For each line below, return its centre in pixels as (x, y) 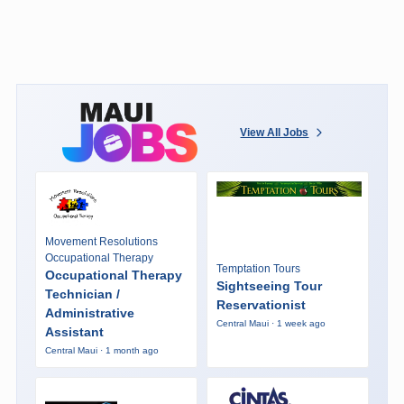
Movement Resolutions (101, 241)
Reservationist (261, 304)
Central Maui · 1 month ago (101, 350)
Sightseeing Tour (269, 285)
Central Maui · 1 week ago (271, 323)
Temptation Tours (258, 268)
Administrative (89, 312)
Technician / (82, 294)
